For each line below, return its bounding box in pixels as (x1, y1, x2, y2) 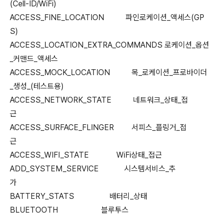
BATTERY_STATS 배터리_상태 (10, 192, 191, 201)
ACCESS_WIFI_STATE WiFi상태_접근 (10, 150, 201, 160)
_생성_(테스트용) (10, 82, 64, 91)
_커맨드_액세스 (10, 54, 70, 63)
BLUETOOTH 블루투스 (10, 205, 178, 215)
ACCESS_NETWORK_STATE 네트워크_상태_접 (10, 95, 188, 105)
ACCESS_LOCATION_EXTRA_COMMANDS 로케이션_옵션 (10, 40, 209, 50)
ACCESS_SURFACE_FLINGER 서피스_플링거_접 (10, 123, 187, 132)
